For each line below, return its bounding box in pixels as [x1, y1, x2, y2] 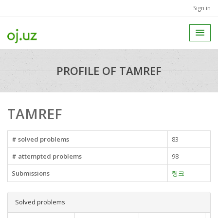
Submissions [12, 169, 50, 178]
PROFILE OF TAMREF [56, 63, 162, 78]
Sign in [193, 4, 211, 12]
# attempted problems [12, 152, 82, 161]
